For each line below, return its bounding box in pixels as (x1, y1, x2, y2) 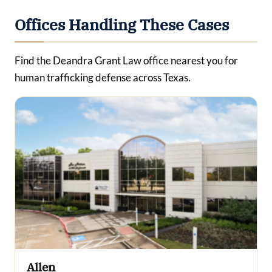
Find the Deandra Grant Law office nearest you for (15, 53, 238, 67)
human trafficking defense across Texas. (15, 70, 191, 84)
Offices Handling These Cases (15, 15, 229, 35)
